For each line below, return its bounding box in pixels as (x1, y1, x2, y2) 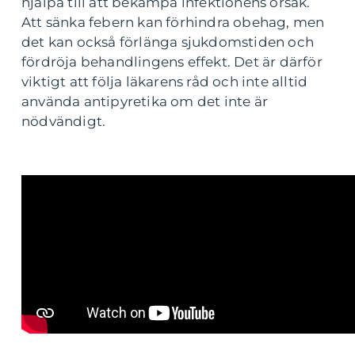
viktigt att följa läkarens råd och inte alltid (21, 73, 308, 90)
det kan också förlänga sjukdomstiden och (21, 33, 315, 50)
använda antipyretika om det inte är (21, 93, 268, 109)
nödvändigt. (21, 113, 106, 129)
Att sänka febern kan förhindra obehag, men (21, 13, 325, 30)
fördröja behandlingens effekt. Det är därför (21, 53, 323, 70)
